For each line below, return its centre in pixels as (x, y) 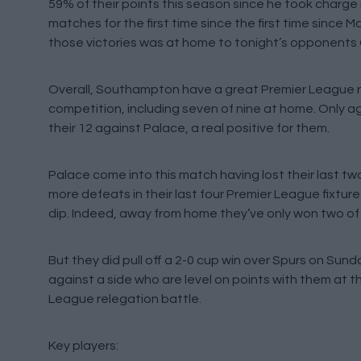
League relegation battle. (125, 299)
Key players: (83, 346)
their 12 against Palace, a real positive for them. (189, 128)
